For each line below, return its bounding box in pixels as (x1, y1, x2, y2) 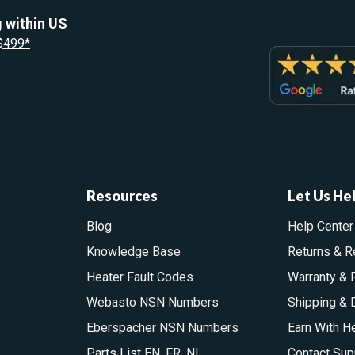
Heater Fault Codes (86, 269, 193, 284)
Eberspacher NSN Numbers (86, 320, 239, 335)
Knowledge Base (86, 244, 181, 259)
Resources (86, 187, 158, 204)
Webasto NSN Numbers (86, 295, 219, 310)
